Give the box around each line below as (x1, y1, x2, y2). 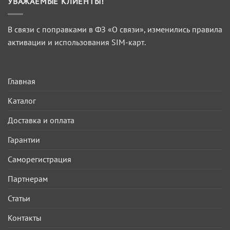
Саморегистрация (8, 154, 71, 164)
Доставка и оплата (8, 114, 74, 125)
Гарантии (8, 134, 40, 145)
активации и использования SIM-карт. (8, 36, 146, 47)
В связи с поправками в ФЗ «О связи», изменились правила (8, 24, 222, 34)
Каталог (8, 95, 36, 106)
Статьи (8, 193, 30, 203)
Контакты (8, 212, 42, 223)
